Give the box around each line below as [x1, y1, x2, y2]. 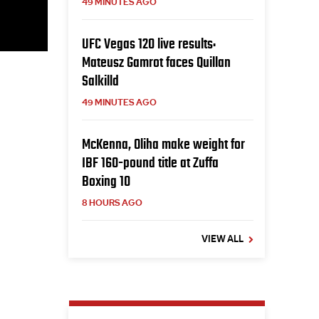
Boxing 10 [81, 173, 130, 189]
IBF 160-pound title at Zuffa [81, 155, 219, 170]
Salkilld [81, 73, 119, 88]
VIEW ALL [202, 233, 244, 246]
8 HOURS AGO [81, 197, 142, 209]
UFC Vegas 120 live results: [81, 36, 216, 51]
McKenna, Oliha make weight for [81, 136, 245, 152]
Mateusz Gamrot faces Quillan [81, 54, 231, 70]
